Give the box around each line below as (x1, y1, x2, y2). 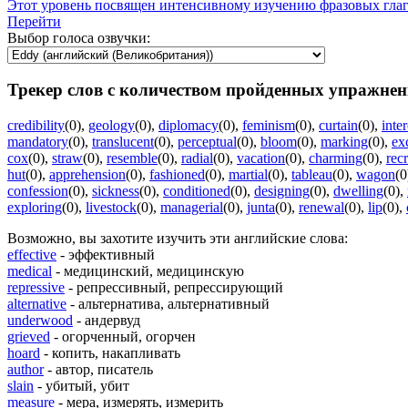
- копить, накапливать (40, 345, 180, 362)
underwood (7, 312, 73, 329)
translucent (92, 134, 154, 150)
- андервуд (73, 312, 140, 329)
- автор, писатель (44, 362, 153, 378)
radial (181, 150, 213, 167)
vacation (237, 150, 285, 167)
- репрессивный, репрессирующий (65, 280, 283, 296)
